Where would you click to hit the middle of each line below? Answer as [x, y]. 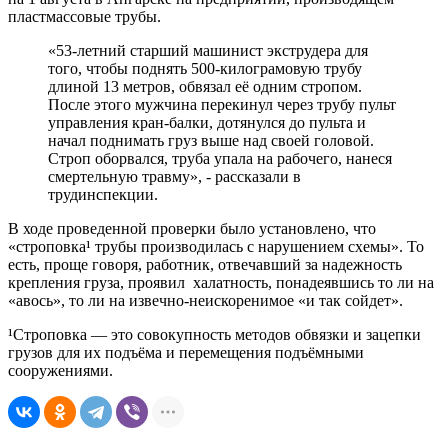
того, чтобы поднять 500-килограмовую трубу [205, 69]
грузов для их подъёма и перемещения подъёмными [186, 353]
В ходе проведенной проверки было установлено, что [192, 229]
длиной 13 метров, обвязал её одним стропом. [205, 87]
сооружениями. [60, 371]
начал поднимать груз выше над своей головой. [211, 141]
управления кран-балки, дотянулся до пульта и [207, 123]
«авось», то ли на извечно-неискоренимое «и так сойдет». [205, 301]
